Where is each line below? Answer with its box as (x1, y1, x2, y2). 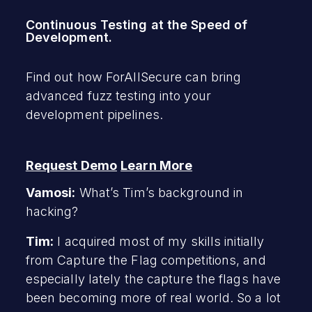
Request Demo (25, 157, 117, 173)
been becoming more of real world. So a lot (25, 290, 281, 305)
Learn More (120, 157, 193, 173)
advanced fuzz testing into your (25, 88, 211, 103)
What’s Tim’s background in (75, 185, 244, 200)
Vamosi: (25, 185, 76, 200)
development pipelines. (25, 107, 163, 122)
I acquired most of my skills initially (54, 233, 265, 249)
